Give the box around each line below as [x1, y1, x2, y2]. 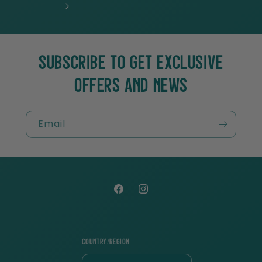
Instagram [137, 191, 170, 199]
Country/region [81, 239, 130, 246]
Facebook [112, 191, 142, 199]
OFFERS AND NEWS [74, 78, 188, 96]
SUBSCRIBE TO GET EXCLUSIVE [39, 56, 223, 74]
